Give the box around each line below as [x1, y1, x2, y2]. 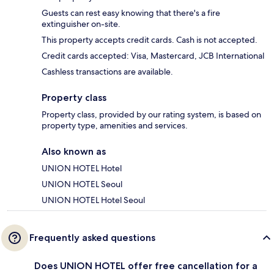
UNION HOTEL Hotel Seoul [42, 194, 145, 206]
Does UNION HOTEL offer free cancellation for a [34, 260, 257, 272]
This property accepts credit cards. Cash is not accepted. [42, 34, 257, 46]
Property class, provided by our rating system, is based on [42, 109, 261, 120]
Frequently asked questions [29, 232, 155, 244]
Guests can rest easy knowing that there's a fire [42, 7, 220, 19]
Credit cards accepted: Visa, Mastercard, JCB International [42, 50, 264, 62]
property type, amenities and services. [42, 120, 188, 131]
